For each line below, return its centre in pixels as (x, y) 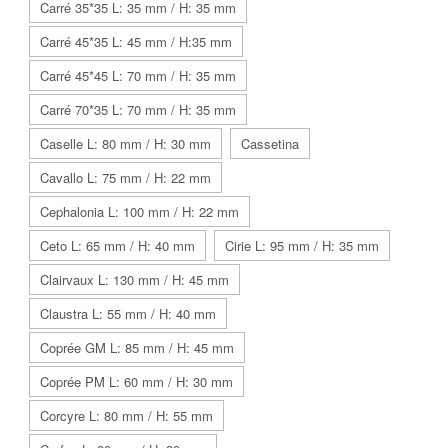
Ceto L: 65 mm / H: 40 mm (117, 245)
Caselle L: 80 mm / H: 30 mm (125, 143)
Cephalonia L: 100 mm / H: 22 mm (139, 211)
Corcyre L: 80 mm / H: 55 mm (126, 415)
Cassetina (270, 143)
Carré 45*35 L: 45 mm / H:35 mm (136, 41)
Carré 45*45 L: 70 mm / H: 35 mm (138, 75)
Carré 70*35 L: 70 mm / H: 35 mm (138, 109)
